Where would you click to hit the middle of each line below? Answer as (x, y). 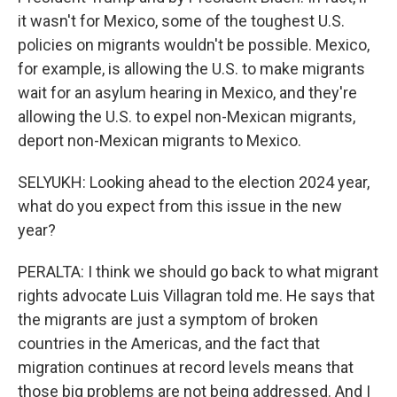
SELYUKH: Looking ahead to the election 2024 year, (194, 182)
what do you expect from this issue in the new (180, 206)
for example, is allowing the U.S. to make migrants (191, 69)
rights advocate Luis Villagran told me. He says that (196, 296)
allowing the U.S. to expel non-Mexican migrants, (187, 117)
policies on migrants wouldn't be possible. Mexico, (194, 45)
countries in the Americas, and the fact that (169, 343)
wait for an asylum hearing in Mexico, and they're (187, 93)
